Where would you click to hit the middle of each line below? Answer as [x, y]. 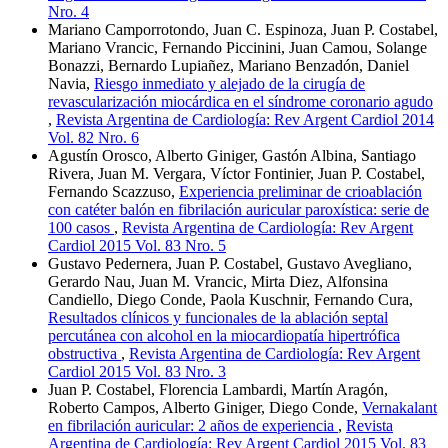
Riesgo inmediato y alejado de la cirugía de [229, 83]
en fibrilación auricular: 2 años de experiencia [193, 425]
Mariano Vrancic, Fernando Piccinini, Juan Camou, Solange [237, 47]
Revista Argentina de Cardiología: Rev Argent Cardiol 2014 [245, 119]
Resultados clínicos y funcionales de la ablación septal [218, 317]
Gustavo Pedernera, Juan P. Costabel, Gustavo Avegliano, [230, 263]
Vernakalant [399, 407]
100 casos [81, 227]
